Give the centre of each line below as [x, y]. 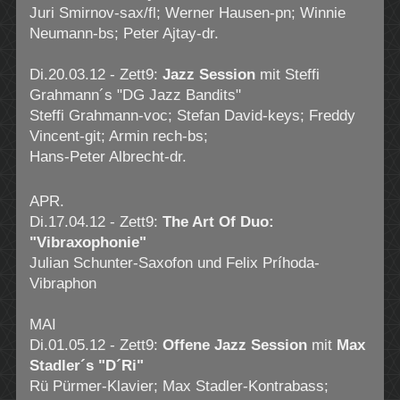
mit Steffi [287, 74]
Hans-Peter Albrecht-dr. [108, 156]
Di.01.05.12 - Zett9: [96, 345]
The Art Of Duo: [218, 221]
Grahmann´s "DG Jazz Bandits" [135, 95]
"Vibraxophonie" [87, 242]
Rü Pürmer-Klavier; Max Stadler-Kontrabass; [179, 386]
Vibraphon [62, 283]
